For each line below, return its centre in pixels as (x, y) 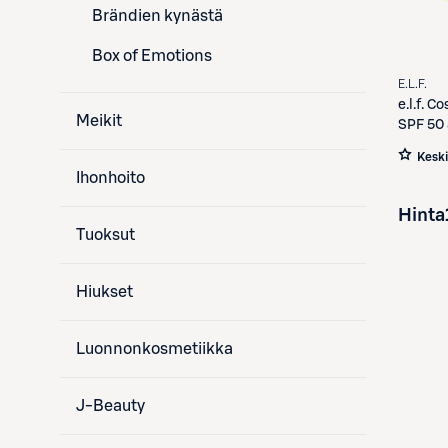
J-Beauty (110, 406)
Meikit (99, 121)
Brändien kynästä (157, 16)
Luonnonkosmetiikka (154, 349)
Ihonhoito (110, 178)
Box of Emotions (152, 56)
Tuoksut (105, 235)
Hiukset (104, 292)
